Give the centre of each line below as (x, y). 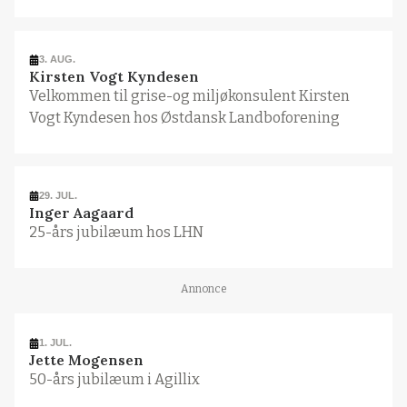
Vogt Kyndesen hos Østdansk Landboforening (184, 117)
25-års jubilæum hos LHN (116, 232)
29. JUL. (59, 196)
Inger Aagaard (81, 212)
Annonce (203, 288)
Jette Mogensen (86, 359)
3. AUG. (58, 60)
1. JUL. (56, 343)
